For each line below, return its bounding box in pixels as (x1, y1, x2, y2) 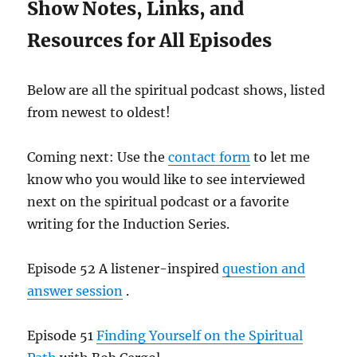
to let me (250, 149, 311, 165)
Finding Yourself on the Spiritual (96, 328, 304, 343)
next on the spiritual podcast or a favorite (27, 194, 290, 210)
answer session (27, 283, 124, 299)
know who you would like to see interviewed (27, 171, 306, 187)
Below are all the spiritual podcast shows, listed (27, 82, 326, 98)
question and (222, 261, 306, 277)
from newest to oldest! (27, 104, 171, 120)
